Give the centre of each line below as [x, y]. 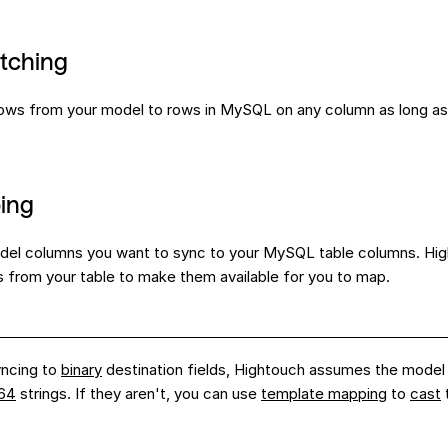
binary [81, 369]
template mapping [324, 393]
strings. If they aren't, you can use [138, 393]
